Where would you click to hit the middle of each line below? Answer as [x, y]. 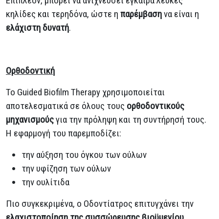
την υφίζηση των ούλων [66, 168]
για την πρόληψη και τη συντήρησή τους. [130, 119]
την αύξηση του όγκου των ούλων [84, 154]
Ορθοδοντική [30, 70]
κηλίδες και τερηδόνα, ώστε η [63, 14]
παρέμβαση [141, 14]
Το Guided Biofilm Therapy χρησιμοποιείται [85, 92]
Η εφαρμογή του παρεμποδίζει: [64, 133]
